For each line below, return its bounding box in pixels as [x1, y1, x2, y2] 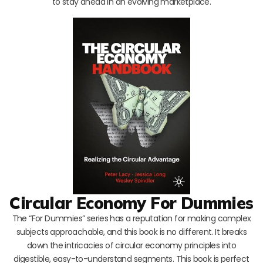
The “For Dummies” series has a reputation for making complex [12, 213, 251, 225]
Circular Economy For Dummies [9, 193, 254, 214]
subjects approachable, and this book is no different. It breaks [16, 226, 247, 238]
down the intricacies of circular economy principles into [26, 240, 237, 252]
